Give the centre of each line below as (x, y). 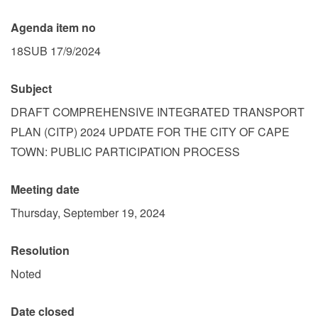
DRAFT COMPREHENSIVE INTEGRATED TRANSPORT (158, 112)
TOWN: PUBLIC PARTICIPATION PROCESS (125, 152)
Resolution (40, 250)
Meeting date (45, 189)
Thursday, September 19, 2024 (88, 213)
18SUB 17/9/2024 (56, 51)
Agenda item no (53, 27)
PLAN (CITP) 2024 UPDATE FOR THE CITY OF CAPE (150, 132)
